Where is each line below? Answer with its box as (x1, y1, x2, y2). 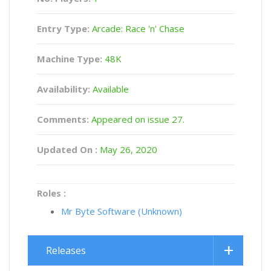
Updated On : (37, 143, 97, 155)
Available (90, 83, 129, 95)
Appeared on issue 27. (89, 113, 184, 125)
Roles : (37, 187, 66, 199)
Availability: (37, 83, 90, 95)
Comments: (37, 113, 89, 125)
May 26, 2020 (97, 143, 157, 155)
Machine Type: (37, 53, 102, 65)
